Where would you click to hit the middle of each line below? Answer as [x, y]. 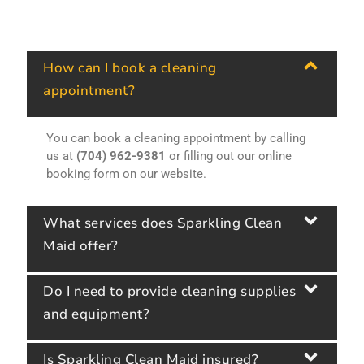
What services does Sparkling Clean [162, 223]
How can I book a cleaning [130, 67]
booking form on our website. [126, 173]
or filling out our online [229, 156]
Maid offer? [81, 246]
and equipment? [96, 314]
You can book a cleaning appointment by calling [176, 138]
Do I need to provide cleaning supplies [169, 292]
